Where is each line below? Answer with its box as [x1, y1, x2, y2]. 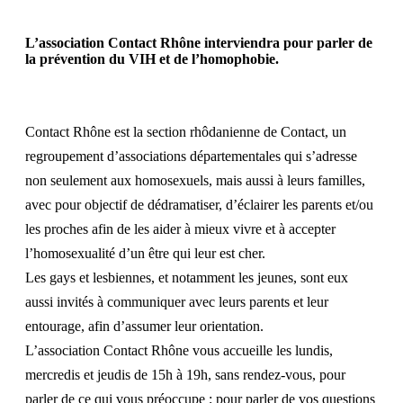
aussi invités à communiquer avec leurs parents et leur [25, 294, 328, 310]
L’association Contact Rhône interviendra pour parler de [25, 35, 372, 51]
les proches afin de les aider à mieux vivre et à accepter [25, 221, 336, 237]
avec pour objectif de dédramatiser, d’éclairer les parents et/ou [25, 197, 373, 213]
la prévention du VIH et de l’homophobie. [25, 51, 279, 67]
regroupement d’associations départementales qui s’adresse [25, 148, 357, 165]
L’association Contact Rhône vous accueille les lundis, [25, 343, 333, 359]
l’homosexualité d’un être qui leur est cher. [25, 246, 265, 262]
